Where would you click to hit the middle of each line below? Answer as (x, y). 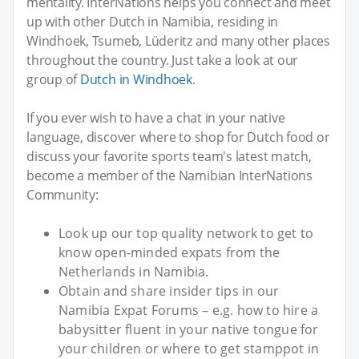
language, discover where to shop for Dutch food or (178, 137)
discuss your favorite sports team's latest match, (169, 157)
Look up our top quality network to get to (186, 234)
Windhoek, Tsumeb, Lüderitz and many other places (178, 41)
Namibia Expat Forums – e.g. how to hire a (189, 311)
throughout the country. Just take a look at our (163, 61)
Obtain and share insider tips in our (169, 291)
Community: (63, 195)
